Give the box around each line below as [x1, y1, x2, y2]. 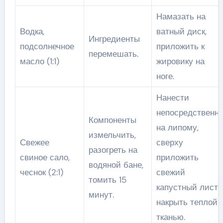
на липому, [156, 121, 199, 133]
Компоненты [88, 114, 136, 125]
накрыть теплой [156, 196, 218, 208]
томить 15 [88, 174, 126, 185]
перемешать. [88, 48, 138, 59]
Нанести [156, 92, 189, 103]
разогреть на [88, 144, 137, 155]
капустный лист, [156, 181, 220, 193]
